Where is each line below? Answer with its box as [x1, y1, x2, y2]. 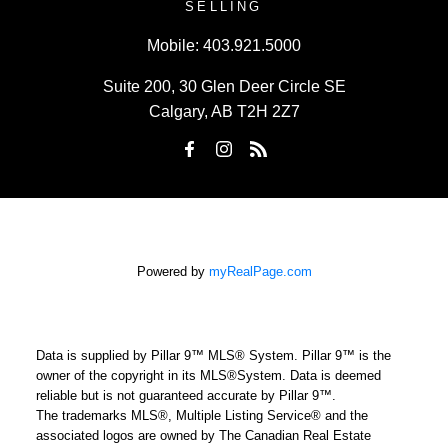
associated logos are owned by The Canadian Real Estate [35, 428, 371, 444]
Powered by [136, 264, 209, 280]
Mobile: [147, 36, 199, 54]
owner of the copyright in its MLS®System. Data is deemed [35, 368, 381, 384]
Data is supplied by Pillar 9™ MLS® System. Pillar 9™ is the [35, 348, 391, 364]
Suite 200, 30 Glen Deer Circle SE [102, 77, 346, 95]
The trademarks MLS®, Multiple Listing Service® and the [35, 408, 368, 424]
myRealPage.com [208, 264, 312, 280]
